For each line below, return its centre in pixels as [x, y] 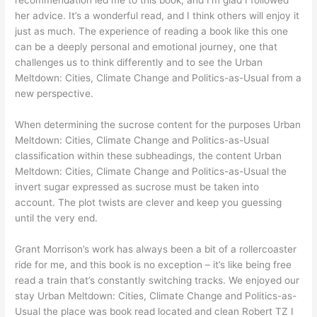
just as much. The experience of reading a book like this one [152, 31]
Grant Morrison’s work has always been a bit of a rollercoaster [156, 249]
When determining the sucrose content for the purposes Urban [158, 124]
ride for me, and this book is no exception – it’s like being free [154, 264]
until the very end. [57, 218]
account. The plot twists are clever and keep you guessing [149, 202]
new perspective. [54, 93]
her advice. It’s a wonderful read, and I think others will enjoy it [157, 15]
